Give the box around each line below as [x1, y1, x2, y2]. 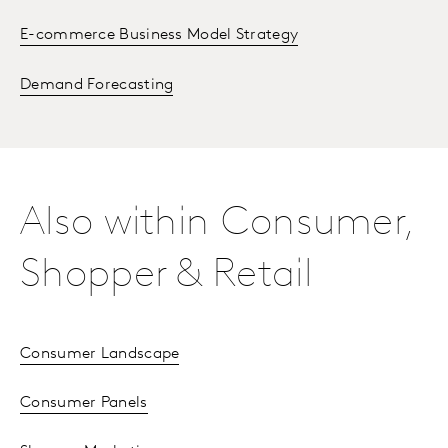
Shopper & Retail [20, 256, 312, 297]
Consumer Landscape [20, 346, 180, 363]
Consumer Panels [20, 395, 148, 412]
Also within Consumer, [20, 204, 413, 245]
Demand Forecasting [20, 77, 174, 94]
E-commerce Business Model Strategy [20, 27, 299, 44]
